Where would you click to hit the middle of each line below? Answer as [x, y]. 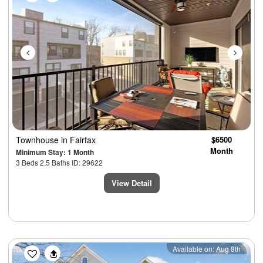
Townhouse [38, 139]
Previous [52, 249]
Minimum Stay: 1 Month [55, 152]
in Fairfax [78, 139]
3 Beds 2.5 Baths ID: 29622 [59, 162]
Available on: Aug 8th [207, 248]
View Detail [131, 183]
